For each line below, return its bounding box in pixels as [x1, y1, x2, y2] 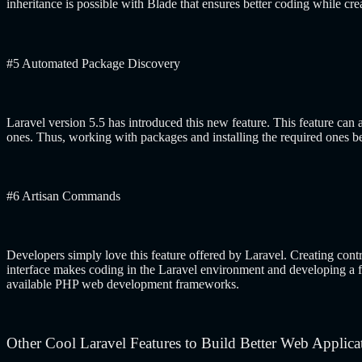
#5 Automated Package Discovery [6, 56, 180, 70]
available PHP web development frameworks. [6, 277, 242, 292]
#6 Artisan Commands [6, 189, 120, 204]
